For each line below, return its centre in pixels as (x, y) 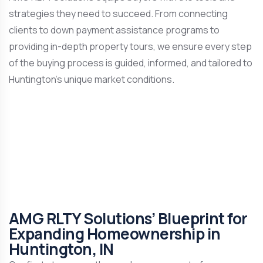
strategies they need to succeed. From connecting (118, 14)
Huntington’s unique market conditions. (92, 79)
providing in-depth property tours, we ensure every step (130, 46)
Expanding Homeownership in (115, 234)
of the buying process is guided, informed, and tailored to (131, 63)
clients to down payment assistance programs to (114, 30)
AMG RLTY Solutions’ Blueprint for (128, 218)
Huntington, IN (61, 249)
